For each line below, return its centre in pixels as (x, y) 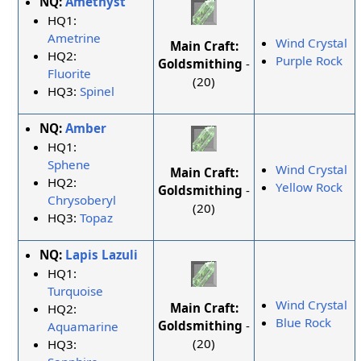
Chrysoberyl (82, 199)
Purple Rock (309, 61)
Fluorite (70, 73)
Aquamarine (83, 326)
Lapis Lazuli (102, 255)
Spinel (98, 91)
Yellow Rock (309, 187)
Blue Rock (304, 323)
